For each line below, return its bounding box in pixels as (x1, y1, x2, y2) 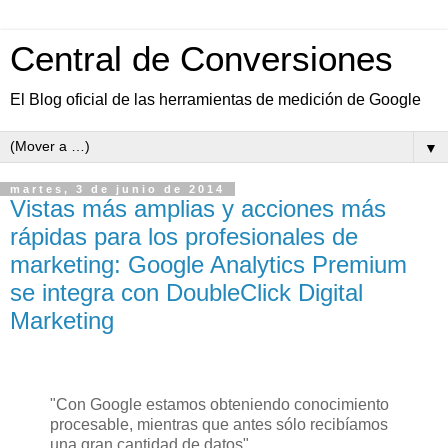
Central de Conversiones (10, 40, 393, 78)
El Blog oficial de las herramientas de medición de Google (10, 91, 421, 108)
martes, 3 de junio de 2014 (10, 183, 225, 195)
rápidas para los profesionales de (10, 223, 358, 250)
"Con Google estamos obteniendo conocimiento (50, 395, 389, 413)
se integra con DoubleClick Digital (10, 279, 363, 306)
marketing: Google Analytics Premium (10, 251, 407, 278)
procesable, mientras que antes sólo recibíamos (50, 415, 388, 433)
